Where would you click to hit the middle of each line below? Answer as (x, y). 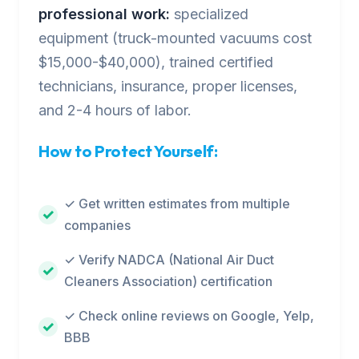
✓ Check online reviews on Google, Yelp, (189, 316)
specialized (209, 14)
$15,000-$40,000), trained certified (156, 62)
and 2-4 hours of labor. (115, 110)
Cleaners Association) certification (168, 281)
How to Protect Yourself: (128, 151)
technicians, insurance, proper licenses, (168, 86)
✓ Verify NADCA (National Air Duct (169, 260)
